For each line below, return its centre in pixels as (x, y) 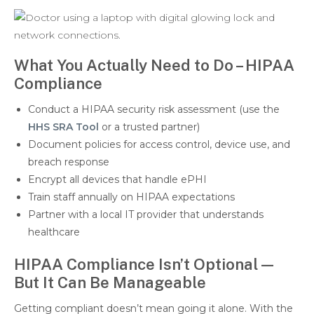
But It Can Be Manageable (110, 282)
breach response (69, 162)
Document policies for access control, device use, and (159, 145)
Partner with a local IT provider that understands (146, 215)
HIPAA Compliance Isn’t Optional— (145, 264)
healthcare (54, 232)
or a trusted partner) (151, 127)
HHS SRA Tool (63, 127)
